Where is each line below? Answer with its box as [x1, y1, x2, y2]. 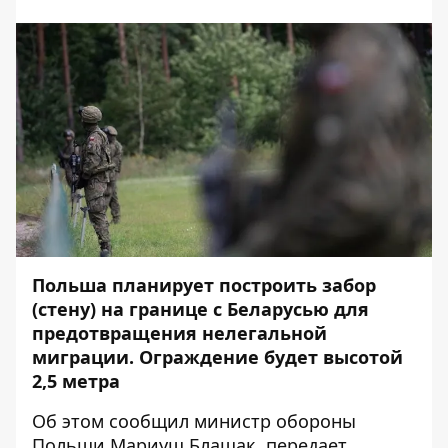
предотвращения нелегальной [32, 321, 327, 345]
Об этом [32, 409, 109, 433]
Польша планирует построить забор [32, 273, 376, 297]
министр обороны [189, 409, 356, 433]
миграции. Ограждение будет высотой [32, 345, 403, 369]
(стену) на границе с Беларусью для [32, 297, 369, 321]
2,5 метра [32, 369, 120, 393]
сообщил [109, 409, 189, 433]
